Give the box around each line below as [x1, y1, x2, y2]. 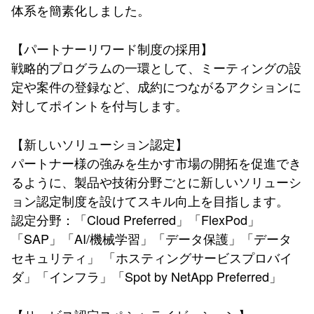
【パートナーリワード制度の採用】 [11, 39, 213, 57]
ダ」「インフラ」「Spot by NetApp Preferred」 [11, 267, 282, 285]
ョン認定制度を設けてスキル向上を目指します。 [11, 191, 289, 210]
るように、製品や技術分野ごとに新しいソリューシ [11, 172, 301, 191]
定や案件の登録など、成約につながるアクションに [11, 77, 301, 95]
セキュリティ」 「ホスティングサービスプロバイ [11, 248, 292, 266]
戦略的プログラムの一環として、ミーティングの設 [11, 58, 301, 76]
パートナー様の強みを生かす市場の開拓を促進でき [11, 153, 301, 172]
